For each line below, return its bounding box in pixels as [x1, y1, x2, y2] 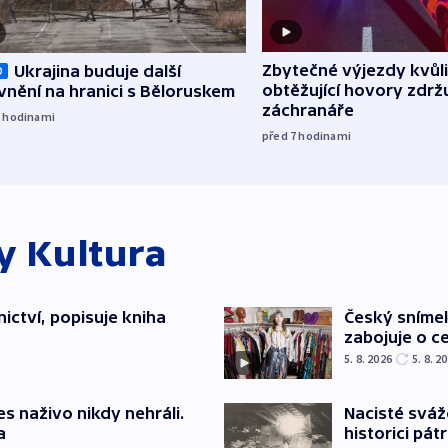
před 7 [262, 128, 299, 144]
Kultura [26, 233, 167, 275]
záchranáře [262, 101, 354, 120]
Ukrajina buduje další [14, 62, 181, 81]
